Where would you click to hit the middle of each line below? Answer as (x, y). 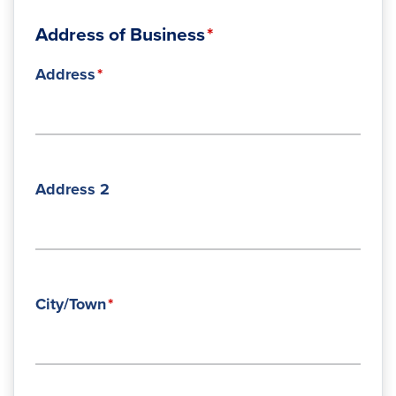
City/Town (71, 304)
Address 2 (72, 189)
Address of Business (120, 35)
